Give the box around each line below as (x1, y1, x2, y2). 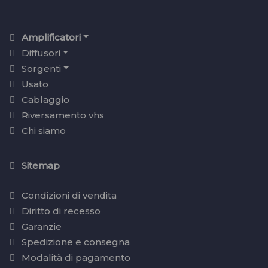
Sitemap (22, 159, 60, 171)
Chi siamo (22, 124, 66, 136)
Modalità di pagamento (22, 251, 130, 263)
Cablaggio (22, 93, 69, 105)
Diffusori (22, 47, 60, 59)
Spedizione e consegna (22, 236, 130, 248)
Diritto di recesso (22, 205, 100, 217)
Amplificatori (22, 31, 81, 43)
